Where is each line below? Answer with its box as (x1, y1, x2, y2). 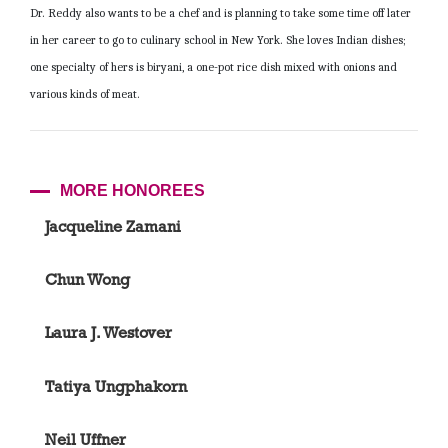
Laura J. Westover (45, 323, 172, 343)
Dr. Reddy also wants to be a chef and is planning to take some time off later (30, 6, 411, 21)
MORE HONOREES (60, 182, 205, 200)
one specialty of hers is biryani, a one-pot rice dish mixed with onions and (30, 60, 397, 75)
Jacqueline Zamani (45, 216, 181, 236)
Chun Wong (45, 270, 130, 290)
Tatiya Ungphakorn (45, 376, 187, 396)
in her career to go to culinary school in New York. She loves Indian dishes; (30, 33, 406, 48)
